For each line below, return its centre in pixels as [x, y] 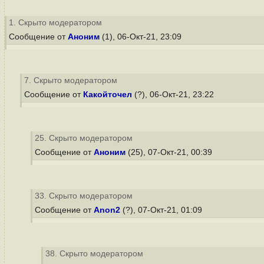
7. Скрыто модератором [71, 80]
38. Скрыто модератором [94, 254]
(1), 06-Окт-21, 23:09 [142, 37]
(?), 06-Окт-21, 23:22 [174, 95]
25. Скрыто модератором [84, 138]
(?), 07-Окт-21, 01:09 [162, 210]
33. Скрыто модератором [84, 196]
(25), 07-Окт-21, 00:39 [170, 152]
